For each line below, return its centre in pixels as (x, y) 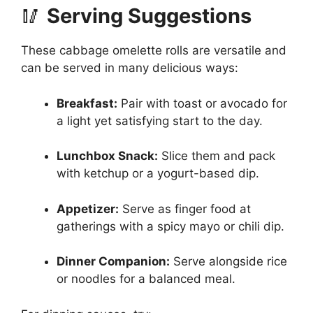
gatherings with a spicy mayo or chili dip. (170, 226)
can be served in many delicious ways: (130, 68)
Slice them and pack (217, 156)
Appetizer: (88, 209)
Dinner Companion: (113, 262)
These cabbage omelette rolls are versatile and (154, 51)
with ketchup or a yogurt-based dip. (158, 174)
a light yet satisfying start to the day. (160, 121)
